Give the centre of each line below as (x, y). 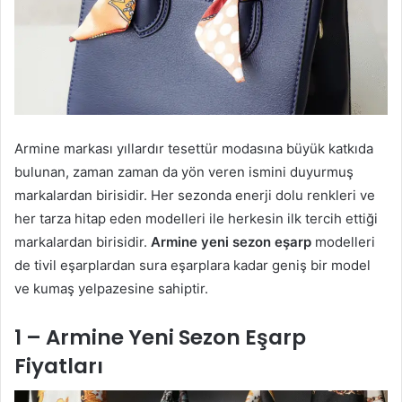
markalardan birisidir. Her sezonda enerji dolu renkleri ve (195, 195)
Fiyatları (59, 366)
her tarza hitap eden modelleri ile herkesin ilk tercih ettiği (196, 218)
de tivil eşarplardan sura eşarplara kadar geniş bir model (192, 265)
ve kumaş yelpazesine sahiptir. (111, 288)
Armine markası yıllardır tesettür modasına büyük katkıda (194, 148)
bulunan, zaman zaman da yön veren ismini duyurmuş (184, 171)
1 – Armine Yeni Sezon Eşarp (160, 337)
